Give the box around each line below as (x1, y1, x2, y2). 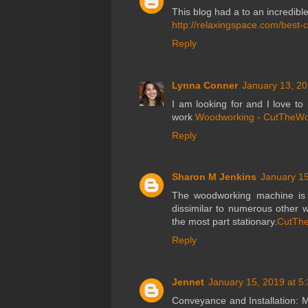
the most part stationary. (172, 216, 277, 228)
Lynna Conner (172, 79, 238, 91)
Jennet (172, 276, 204, 287)
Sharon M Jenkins (172, 171, 256, 183)
